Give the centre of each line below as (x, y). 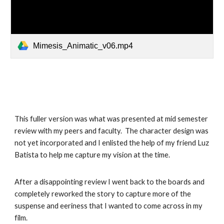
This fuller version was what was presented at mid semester (111, 118)
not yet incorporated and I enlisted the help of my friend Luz (112, 142)
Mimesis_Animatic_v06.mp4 (83, 45)
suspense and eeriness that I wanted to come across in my (109, 205)
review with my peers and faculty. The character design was (112, 130)
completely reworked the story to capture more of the (103, 193)
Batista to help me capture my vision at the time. (92, 154)
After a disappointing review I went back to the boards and (110, 181)
